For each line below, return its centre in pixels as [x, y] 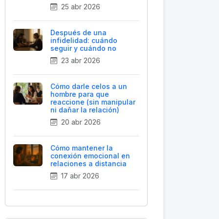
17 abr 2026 [79, 176]
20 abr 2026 [80, 122]
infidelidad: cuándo [84, 40]
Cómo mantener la [82, 148]
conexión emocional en [90, 156]
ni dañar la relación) [85, 110]
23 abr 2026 [80, 60]
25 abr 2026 [80, 7]
